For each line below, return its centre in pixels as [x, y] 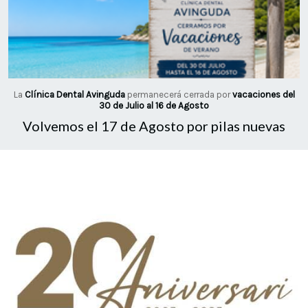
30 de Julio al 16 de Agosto [154, 105]
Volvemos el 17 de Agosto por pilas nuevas [154, 126]
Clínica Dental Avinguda [75, 94]
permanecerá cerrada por [178, 94]
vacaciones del [263, 94]
